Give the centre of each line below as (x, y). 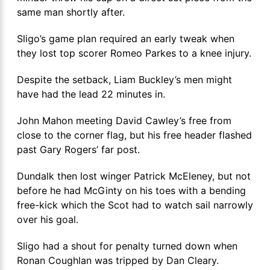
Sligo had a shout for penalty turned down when (127, 246)
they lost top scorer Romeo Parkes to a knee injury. (134, 53)
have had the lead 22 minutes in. (91, 94)
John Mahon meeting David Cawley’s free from (124, 120)
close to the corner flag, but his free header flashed (134, 135)
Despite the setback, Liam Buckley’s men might (124, 79)
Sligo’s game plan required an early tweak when (126, 38)
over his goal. (48, 219)
